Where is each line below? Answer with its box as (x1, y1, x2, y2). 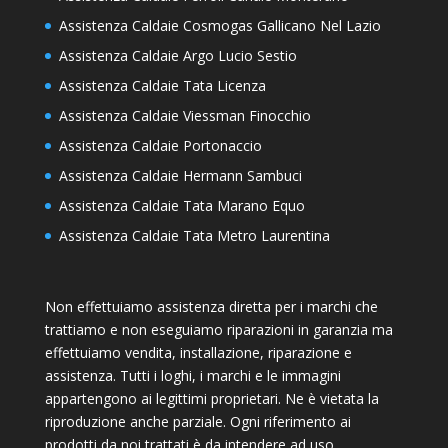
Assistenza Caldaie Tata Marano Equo (58, 196, 305, 216)
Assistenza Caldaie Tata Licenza (58, 76, 266, 96)
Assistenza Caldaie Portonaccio (58, 136, 262, 156)
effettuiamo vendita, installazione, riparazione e (44, 343, 352, 363)
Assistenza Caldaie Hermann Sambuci (58, 166, 302, 186)
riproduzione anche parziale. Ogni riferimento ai (44, 412, 351, 432)
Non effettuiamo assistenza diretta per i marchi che (44, 297, 378, 317)
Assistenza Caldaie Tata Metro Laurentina (58, 226, 330, 246)
